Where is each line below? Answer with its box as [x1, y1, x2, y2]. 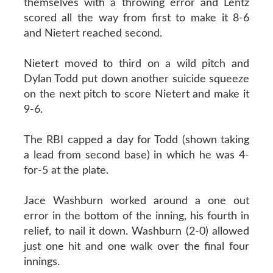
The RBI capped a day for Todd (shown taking [23, 134, 250, 146]
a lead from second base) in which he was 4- [23, 149, 250, 161]
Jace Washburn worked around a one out [23, 195, 250, 207]
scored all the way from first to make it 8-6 [23, 12, 250, 24]
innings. [23, 256, 60, 268]
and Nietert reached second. [23, 27, 162, 39]
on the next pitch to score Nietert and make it [23, 88, 250, 100]
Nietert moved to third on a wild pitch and [23, 58, 250, 69]
